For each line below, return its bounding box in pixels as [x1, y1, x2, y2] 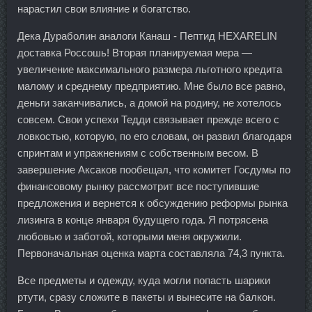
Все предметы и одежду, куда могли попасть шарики [17, 274, 270, 286]
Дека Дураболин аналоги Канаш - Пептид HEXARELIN [17, 30, 277, 42]
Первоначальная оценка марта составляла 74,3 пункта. [17, 247, 285, 259]
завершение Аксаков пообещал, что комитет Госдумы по [17, 164, 290, 175]
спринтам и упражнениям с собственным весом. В [17, 147, 258, 159]
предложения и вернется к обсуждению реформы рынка [17, 197, 288, 209]
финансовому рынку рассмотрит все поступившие [17, 180, 259, 192]
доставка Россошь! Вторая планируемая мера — [17, 47, 252, 58]
